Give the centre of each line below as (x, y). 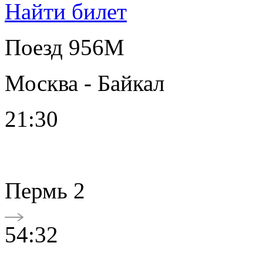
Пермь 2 (45, 190)
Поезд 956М (65, 47)
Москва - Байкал (85, 83)
